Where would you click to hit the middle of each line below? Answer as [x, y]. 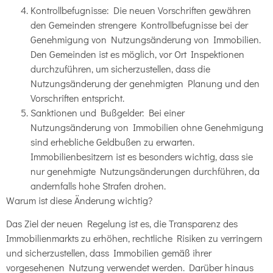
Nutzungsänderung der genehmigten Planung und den [145, 83]
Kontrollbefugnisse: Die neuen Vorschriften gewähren [141, 10]
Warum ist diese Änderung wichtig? [79, 200]
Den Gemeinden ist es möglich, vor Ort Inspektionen [137, 54]
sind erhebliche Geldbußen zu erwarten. [112, 142]
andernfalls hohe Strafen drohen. [98, 186]
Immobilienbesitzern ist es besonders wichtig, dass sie [142, 157]
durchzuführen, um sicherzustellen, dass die [120, 69]
